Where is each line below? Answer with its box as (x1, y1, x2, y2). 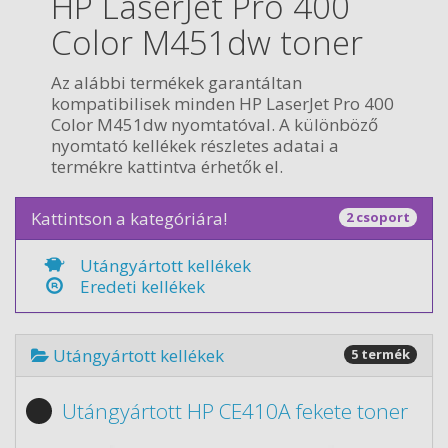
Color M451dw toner (51, 20, 363, 65)
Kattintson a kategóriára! (31, 207, 227, 230)
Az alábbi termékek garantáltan (51, 70, 302, 94)
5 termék (351, 345, 410, 363)
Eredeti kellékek (80, 275, 205, 298)
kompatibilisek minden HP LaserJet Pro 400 (51, 91, 394, 115)
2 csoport (346, 208, 410, 226)
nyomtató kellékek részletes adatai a (51, 133, 339, 157)
